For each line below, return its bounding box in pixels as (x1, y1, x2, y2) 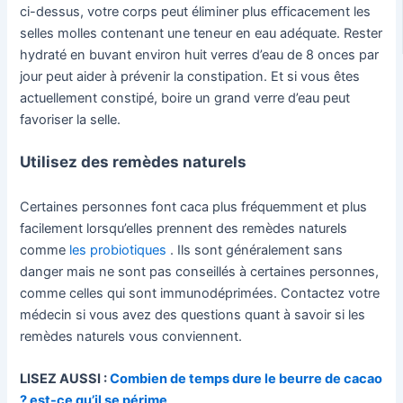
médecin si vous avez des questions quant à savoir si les (20, 306, 366, 323)
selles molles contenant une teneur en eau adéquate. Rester (20, 24, 383, 41)
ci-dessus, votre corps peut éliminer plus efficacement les (20, 3, 372, 20)
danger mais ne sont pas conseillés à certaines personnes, (20, 263, 380, 280)
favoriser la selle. (20, 111, 125, 128)
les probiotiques (69, 241, 171, 258)
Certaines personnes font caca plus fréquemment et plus (20, 198, 368, 215)
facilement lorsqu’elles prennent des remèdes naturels (20, 219, 348, 237)
